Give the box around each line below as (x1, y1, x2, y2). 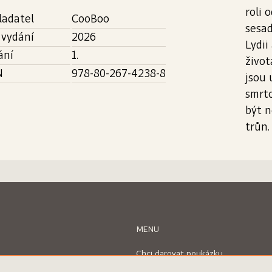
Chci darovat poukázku (136, 250, 223, 258)
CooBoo (72, 14, 109, 25)
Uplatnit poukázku (136, 262, 205, 271)
